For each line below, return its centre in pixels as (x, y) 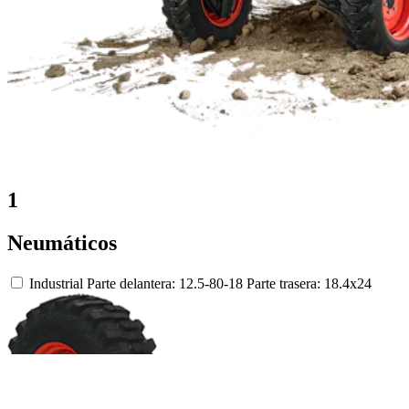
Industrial (58, 283)
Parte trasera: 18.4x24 (309, 283)
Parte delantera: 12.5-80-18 (167, 283)
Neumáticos (62, 242)
